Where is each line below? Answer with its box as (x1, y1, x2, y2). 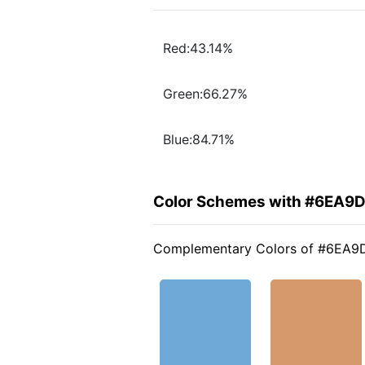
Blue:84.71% (163, 131, 235, 148)
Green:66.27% (163, 86, 248, 103)
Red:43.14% (163, 40, 233, 57)
